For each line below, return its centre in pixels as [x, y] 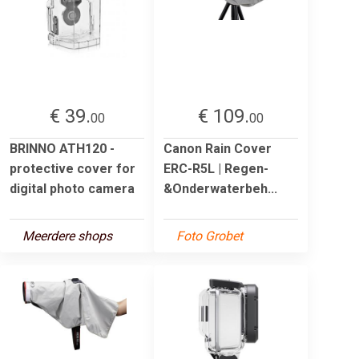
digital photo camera [72, 188]
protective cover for [73, 168]
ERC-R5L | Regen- [216, 168]
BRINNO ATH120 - [62, 148]
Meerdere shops [67, 236]
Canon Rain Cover [218, 148]
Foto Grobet [210, 236]
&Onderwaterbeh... [220, 188]
